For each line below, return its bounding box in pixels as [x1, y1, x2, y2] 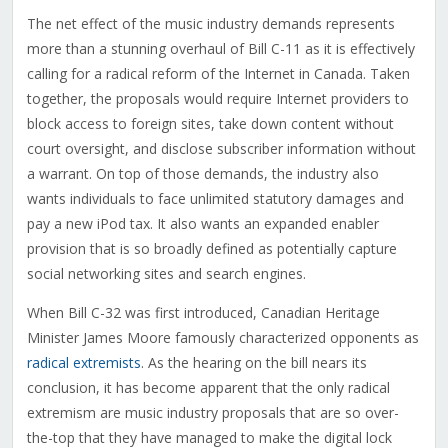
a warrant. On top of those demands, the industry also [26, 164, 379, 184]
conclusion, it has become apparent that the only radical [26, 378, 390, 398]
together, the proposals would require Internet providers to [26, 89, 409, 109]
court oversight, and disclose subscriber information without [26, 139, 416, 159]
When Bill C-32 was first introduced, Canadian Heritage [26, 303, 380, 323]
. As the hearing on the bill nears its [140, 353, 367, 373]
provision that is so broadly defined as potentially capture [26, 239, 397, 259]
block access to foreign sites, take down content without [26, 114, 394, 134]
